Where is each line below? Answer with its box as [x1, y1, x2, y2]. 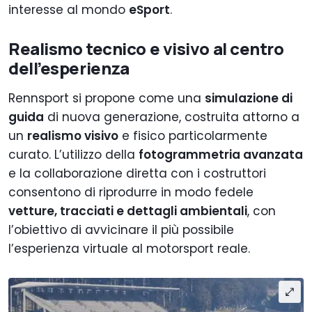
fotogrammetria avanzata [139, 146, 303, 164]
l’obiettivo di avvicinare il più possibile [8, 221, 234, 239]
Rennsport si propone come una [8, 90, 205, 107]
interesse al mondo [8, 1, 129, 19]
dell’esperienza [8, 56, 130, 80]
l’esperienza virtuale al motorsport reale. [8, 240, 250, 258]
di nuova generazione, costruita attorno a [44, 109, 299, 126]
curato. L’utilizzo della [8, 146, 139, 164]
